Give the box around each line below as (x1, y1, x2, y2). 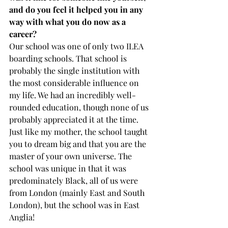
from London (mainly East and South (9, 187, 147, 198)
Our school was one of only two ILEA (9, 40, 146, 51)
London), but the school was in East (9, 199, 141, 210)
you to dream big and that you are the (9, 138, 148, 149)
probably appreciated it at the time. (9, 113, 140, 125)
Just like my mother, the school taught (9, 126, 150, 137)
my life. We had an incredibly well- (9, 89, 136, 100)
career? (9, 28, 41, 39)
